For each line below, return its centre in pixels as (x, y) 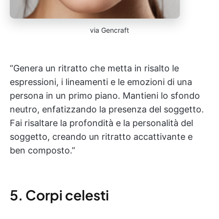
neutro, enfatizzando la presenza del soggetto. (107, 109)
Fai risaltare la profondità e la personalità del (101, 123)
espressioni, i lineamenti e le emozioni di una (101, 82)
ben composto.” (43, 150)
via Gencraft (109, 30)
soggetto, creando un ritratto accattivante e (101, 137)
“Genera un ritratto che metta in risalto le (94, 68)
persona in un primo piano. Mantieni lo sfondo (105, 96)
